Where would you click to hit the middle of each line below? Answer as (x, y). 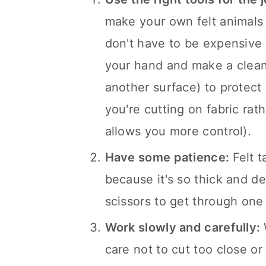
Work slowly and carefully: (184, 227)
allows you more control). (178, 131)
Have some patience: (169, 157)
